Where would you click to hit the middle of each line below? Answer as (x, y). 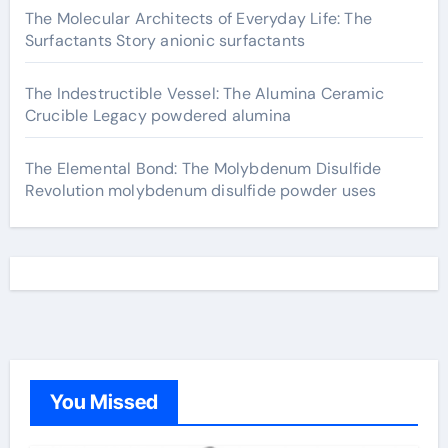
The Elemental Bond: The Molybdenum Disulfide (203, 168)
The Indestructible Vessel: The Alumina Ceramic (204, 93)
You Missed (103, 402)
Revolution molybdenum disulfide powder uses (200, 190)
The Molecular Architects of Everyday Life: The (198, 18)
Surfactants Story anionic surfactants (165, 40)
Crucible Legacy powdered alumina (158, 115)
